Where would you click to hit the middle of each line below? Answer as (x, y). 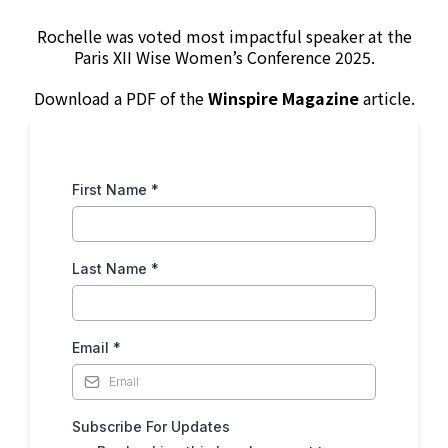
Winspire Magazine (283, 98)
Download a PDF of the (120, 98)
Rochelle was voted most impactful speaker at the (224, 36)
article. (386, 98)
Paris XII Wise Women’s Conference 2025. (224, 57)
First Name (111, 190)
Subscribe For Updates (151, 427)
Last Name (111, 269)
